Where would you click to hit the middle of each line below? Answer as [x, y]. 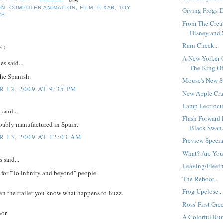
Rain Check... [201, 46]
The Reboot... [201, 178]
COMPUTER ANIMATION [43, 8]
